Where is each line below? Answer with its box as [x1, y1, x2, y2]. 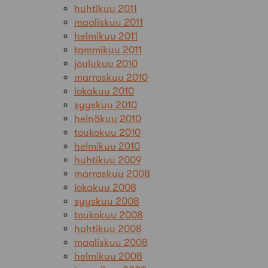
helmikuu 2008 [74, 250, 142, 262]
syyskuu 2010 [74, 99, 137, 111]
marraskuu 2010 [74, 71, 148, 83]
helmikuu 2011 [74, 30, 138, 42]
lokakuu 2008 [74, 181, 136, 193]
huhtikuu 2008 [74, 223, 142, 234]
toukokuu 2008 [74, 209, 143, 221]
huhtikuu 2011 [74, 2, 137, 14]
